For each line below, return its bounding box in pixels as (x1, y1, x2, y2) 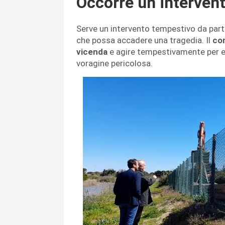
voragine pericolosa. (76, 58, 155, 69)
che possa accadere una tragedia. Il (76, 35, 212, 46)
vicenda (76, 47, 107, 57)
